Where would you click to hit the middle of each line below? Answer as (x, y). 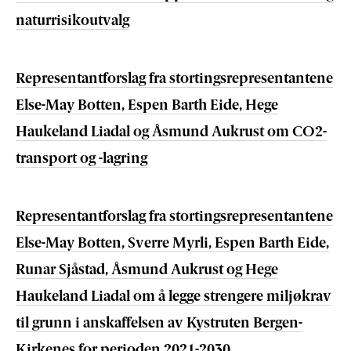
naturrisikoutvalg (72, 22)
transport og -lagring (81, 159)
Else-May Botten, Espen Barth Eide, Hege (147, 106)
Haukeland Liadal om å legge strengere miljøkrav (174, 297)
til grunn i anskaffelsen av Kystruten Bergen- (159, 324)
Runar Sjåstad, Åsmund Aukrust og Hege (147, 271)
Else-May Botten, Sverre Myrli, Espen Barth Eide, (172, 244)
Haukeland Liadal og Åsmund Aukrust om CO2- (171, 133)
